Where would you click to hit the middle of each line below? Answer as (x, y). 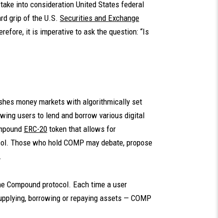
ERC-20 (36, 129)
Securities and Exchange (100, 18)
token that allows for (82, 129)
